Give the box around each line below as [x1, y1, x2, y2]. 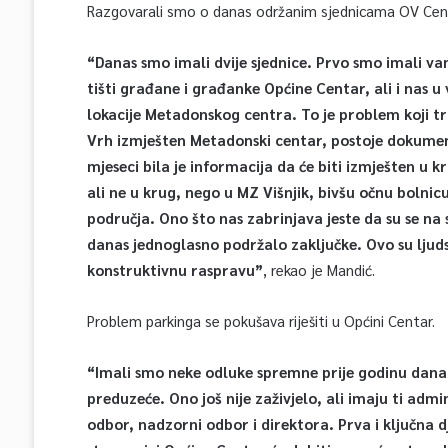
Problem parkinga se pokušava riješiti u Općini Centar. [86, 311, 435, 330]
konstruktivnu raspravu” [86, 260, 263, 279]
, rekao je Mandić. [262, 260, 375, 279]
